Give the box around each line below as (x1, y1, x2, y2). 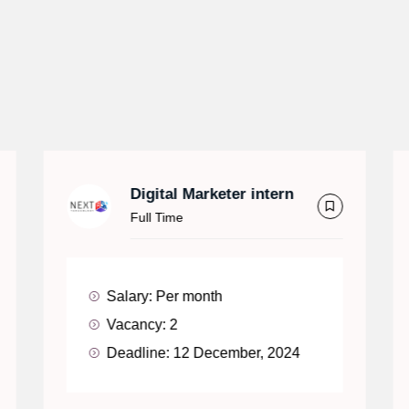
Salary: (106, 288, 152, 304)
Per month (155, 288, 223, 304)
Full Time (130, 210, 184, 225)
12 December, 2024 (173, 344, 300, 361)
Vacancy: (106, 316, 166, 332)
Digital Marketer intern (130, 184, 294, 203)
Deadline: (106, 344, 170, 361)
